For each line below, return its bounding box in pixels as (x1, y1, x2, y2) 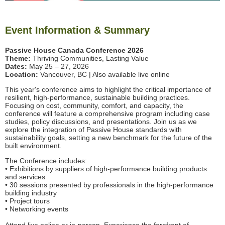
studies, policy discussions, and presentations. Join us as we (5, 118, 197, 126)
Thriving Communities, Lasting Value (31, 54, 149, 63)
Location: (5, 70, 38, 79)
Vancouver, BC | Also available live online (38, 70, 170, 79)
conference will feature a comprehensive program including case (5, 109, 210, 118)
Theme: (5, 54, 31, 63)
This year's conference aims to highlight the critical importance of (5, 85, 211, 94)
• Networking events (5, 205, 68, 213)
